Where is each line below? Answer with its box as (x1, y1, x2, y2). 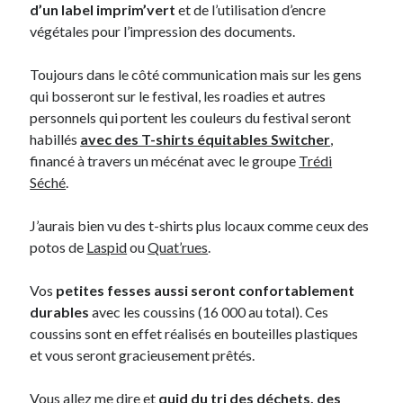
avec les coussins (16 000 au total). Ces (89, 303, 329, 321)
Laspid (86, 238, 128, 256)
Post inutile (31, 12, 85, 26)
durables (30, 303, 90, 321)
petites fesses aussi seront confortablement (56, 282, 355, 300)
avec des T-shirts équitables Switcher (80, 130, 331, 148)
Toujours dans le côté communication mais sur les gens (30, 66, 363, 84)
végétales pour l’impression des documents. (30, 22, 296, 40)
